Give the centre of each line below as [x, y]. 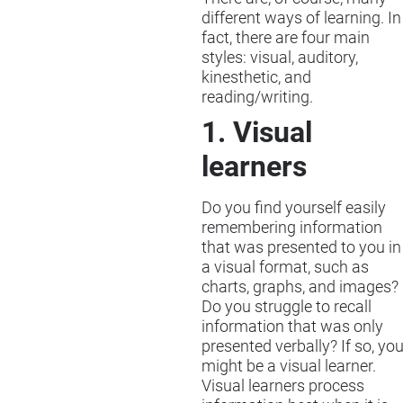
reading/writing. [257, 98]
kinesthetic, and [256, 78]
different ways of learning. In [301, 18]
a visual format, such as [285, 268]
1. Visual [257, 133]
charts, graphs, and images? [300, 287]
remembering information [292, 228]
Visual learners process [283, 386]
